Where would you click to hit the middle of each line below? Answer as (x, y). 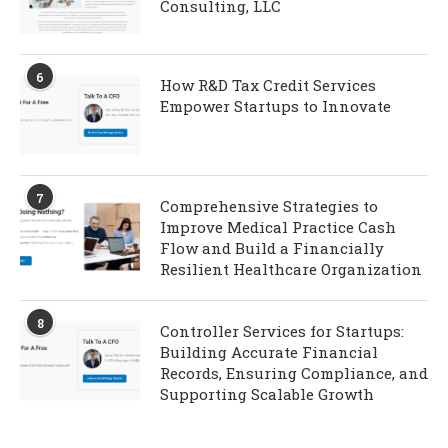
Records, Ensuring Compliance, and (294, 373)
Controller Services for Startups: (282, 331)
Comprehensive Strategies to (269, 206)
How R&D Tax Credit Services (268, 85)
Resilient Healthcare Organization (291, 269)
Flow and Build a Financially (272, 248)
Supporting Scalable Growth (269, 394)
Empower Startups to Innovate (275, 106)
